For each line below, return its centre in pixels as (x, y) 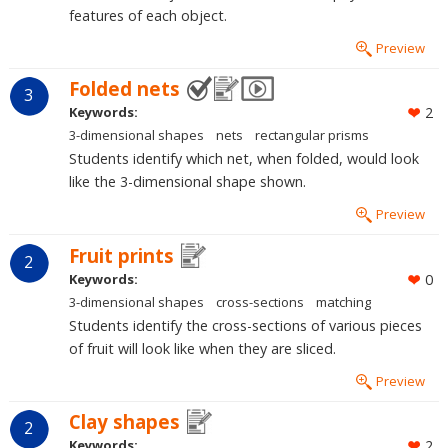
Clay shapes (124, 421)
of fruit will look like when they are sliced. (202, 348)
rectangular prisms (311, 135)
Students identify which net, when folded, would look (243, 159)
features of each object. (147, 16)
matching (343, 301)
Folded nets (124, 89)
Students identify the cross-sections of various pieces (245, 325)
